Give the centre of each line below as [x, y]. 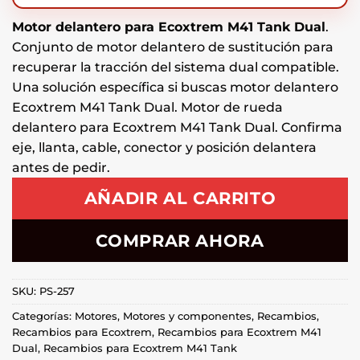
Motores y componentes [187, 316]
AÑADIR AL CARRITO [180, 198]
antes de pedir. [61, 167]
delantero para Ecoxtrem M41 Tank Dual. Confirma [177, 127]
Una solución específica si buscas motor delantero [175, 87]
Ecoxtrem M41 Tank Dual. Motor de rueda [147, 107]
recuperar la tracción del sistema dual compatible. [176, 67]
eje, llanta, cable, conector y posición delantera [164, 147]
